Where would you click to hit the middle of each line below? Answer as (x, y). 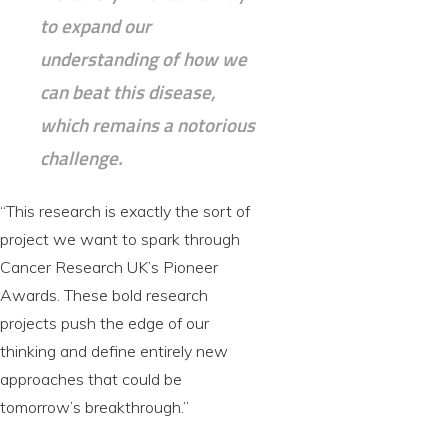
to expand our (95, 26)
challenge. (81, 158)
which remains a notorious (147, 125)
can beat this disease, (128, 92)
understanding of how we (143, 59)
